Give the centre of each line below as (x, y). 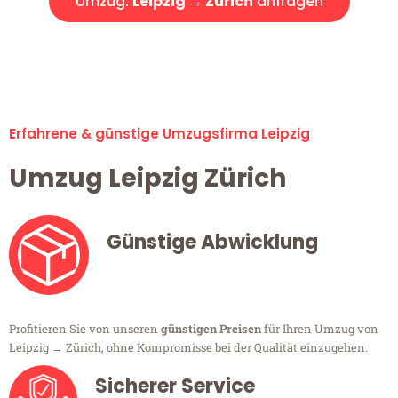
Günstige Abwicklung (212, 243)
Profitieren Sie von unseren (85, 329)
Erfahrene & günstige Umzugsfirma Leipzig (159, 134)
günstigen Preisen (211, 329)
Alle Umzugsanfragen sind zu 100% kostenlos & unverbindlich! (199, 48)
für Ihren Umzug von (320, 329)
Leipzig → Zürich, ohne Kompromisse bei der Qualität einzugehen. (188, 348)
